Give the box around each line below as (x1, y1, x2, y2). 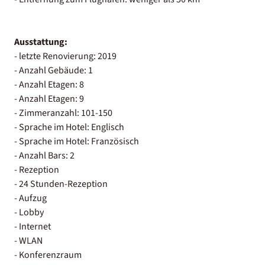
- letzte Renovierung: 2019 (14, 49, 117, 63)
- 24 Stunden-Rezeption (14, 177, 108, 190)
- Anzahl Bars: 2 (14, 148, 75, 162)
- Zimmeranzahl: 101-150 (14, 106, 112, 119)
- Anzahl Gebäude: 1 (14, 63, 93, 77)
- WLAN (14, 234, 43, 247)
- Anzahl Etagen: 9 (14, 92, 84, 105)
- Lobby (14, 205, 44, 219)
